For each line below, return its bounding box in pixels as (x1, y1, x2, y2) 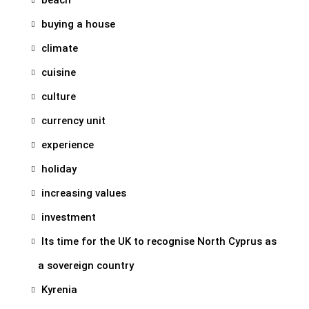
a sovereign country (38, 259, 134, 272)
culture (41, 90, 76, 103)
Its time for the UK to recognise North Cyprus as (41, 235, 277, 248)
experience (41, 138, 94, 151)
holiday (41, 162, 77, 175)
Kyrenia (41, 283, 77, 296)
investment (41, 210, 96, 223)
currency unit (41, 114, 106, 127)
